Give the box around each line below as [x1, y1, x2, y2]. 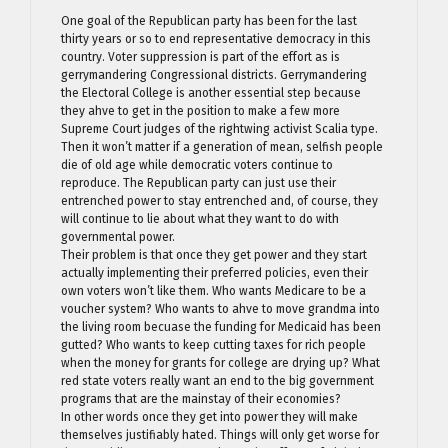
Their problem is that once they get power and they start [61, 247, 367, 262]
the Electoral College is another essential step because [61, 85, 361, 100]
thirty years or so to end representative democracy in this [61, 31, 371, 46]
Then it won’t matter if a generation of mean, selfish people [61, 139, 383, 154]
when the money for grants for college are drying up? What [61, 355, 380, 370]
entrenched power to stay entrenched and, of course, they [61, 193, 378, 208]
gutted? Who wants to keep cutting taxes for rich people [61, 337, 366, 352]
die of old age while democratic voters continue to [61, 157, 333, 172]
